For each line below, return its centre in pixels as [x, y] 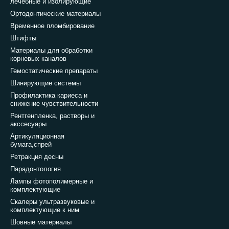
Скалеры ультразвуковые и [52, 202]
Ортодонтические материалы [55, 14]
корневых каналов [38, 59]
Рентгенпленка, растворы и [52, 116]
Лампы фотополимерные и [52, 181]
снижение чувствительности [54, 104]
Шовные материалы [41, 222]
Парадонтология [36, 169]
